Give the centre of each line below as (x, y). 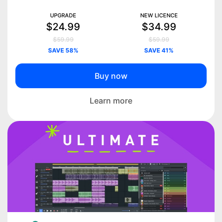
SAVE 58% (63, 51)
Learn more (111, 101)
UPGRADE (63, 16)
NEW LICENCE (159, 16)
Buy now (111, 76)
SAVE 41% (159, 51)
